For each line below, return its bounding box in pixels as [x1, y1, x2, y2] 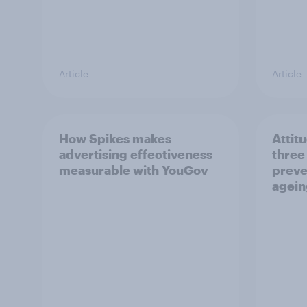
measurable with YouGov [59, 162, 208, 177]
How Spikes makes [59, 131, 171, 146]
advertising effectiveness [59, 147, 212, 162]
